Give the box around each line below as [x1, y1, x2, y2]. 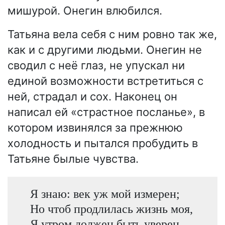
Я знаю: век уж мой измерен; [30, 186, 180, 200]
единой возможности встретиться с [8, 74, 203, 87]
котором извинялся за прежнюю [8, 121, 183, 134]
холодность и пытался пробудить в [8, 136, 198, 150]
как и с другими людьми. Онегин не [8, 43, 202, 56]
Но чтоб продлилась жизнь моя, [30, 201, 193, 215]
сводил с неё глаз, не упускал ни [8, 58, 185, 72]
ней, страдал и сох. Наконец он [8, 89, 177, 103]
